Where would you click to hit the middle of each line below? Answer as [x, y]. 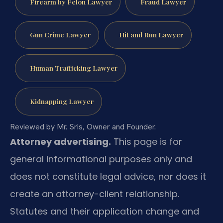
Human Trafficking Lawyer [73, 68]
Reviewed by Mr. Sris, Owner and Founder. [83, 126]
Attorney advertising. [60, 141]
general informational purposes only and [101, 159]
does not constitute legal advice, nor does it [108, 176]
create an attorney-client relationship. [95, 194]
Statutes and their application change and [105, 211]
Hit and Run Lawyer [151, 35]
